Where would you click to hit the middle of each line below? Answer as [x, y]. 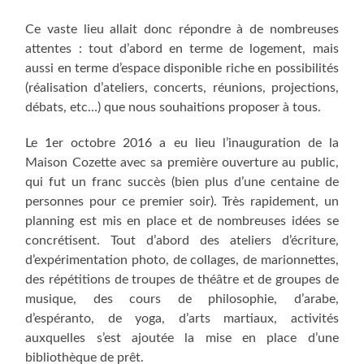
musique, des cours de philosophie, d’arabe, [182, 299]
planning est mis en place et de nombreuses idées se [182, 221]
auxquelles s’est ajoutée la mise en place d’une [182, 338]
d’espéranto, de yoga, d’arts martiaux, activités [182, 319]
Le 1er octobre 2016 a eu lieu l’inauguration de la [182, 143]
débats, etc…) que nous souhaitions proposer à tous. [173, 108]
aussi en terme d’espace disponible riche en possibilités [182, 69]
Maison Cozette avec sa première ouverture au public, [182, 163]
